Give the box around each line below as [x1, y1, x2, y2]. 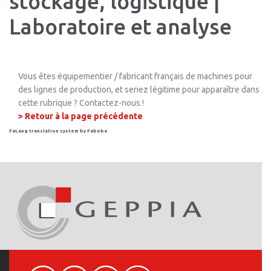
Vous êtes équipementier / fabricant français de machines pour [18, 71, 252, 81]
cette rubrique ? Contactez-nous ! [18, 98, 144, 108]
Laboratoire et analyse [9, 15, 232, 39]
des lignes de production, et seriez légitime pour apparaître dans [18, 85, 260, 94]
